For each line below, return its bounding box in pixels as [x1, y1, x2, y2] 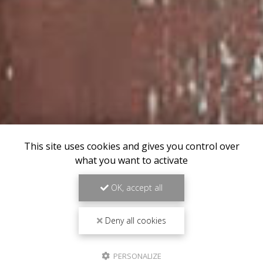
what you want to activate [75, 154, 188, 167]
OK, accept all [109, 182, 163, 193]
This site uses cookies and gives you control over [23, 140, 240, 153]
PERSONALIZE [112, 251, 161, 261]
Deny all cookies [103, 215, 166, 226]
